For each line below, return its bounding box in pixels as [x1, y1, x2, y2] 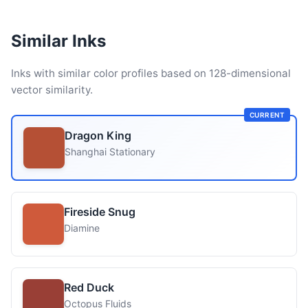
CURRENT [249, 111, 285, 119]
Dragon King [65, 129, 131, 142]
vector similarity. [11, 83, 93, 96]
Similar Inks [11, 31, 106, 51]
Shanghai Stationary [65, 146, 155, 157]
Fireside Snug [64, 205, 135, 219]
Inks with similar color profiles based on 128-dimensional [11, 67, 291, 80]
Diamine [64, 222, 100, 234]
